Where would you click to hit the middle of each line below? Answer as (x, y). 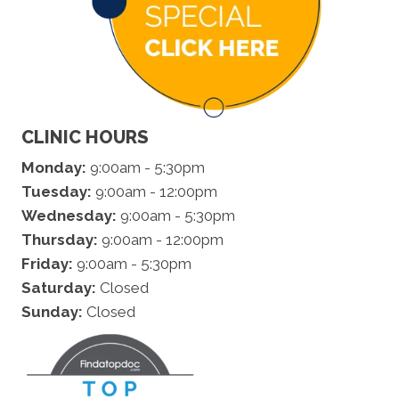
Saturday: (59, 287)
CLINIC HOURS (85, 137)
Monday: (54, 167)
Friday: (47, 263)
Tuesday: (57, 191)
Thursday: (60, 239)
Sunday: (52, 311)
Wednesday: (69, 215)
